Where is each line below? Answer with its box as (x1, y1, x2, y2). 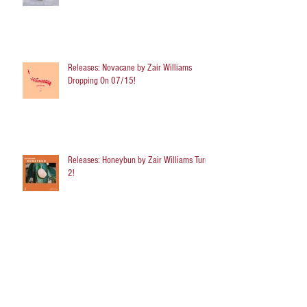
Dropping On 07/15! (68, 75, 136, 86)
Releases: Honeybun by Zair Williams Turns (68, 154, 212, 166)
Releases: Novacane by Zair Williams (68, 62, 192, 73)
